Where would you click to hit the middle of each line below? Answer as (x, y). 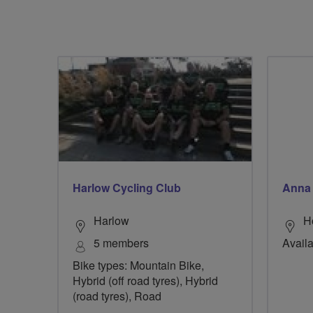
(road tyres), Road (117, 296)
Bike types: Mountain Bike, (138, 265)
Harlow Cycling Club (127, 187)
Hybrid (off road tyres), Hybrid (145, 280)
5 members (121, 242)
